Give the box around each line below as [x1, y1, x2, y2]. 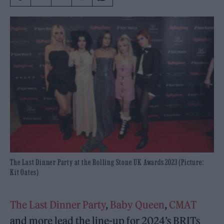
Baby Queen [110, 198, 165, 211]
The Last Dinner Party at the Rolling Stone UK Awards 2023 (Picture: [10, 157, 204, 166]
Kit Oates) [10, 167, 39, 176]
